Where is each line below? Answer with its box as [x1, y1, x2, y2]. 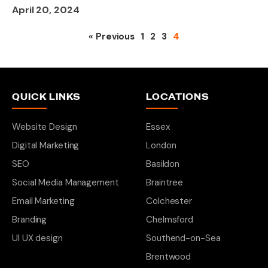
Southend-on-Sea [146, 232, 221, 244]
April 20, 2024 [12, 4, 80, 16]
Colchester [146, 195, 192, 207]
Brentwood [146, 251, 191, 263]
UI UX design [12, 232, 63, 244]
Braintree [146, 176, 184, 188]
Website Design [12, 121, 77, 133]
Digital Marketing [12, 139, 80, 151]
